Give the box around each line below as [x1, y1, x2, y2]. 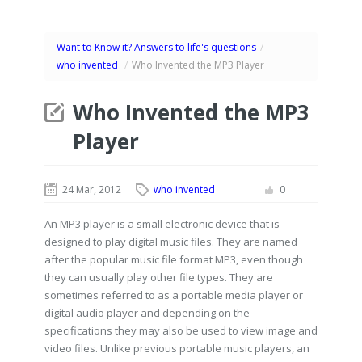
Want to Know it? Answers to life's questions [57, 40, 256, 54]
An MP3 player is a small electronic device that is [44, 217, 280, 231]
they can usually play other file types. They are [44, 270, 273, 284]
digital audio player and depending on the [44, 305, 250, 320]
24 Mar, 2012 [62, 183, 121, 196]
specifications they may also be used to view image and [44, 323, 318, 338]
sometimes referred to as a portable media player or [44, 288, 303, 302]
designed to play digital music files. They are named [44, 234, 297, 249]
